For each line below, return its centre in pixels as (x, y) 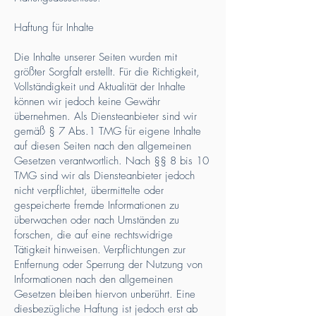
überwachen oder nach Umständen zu (97, 220)
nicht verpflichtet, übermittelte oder (89, 190)
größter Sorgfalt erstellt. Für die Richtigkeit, (107, 72)
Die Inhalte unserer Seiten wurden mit (96, 57)
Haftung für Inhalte (54, 28)
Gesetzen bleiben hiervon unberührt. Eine (105, 294)
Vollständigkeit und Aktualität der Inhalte (100, 87)
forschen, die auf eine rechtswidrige (93, 235)
